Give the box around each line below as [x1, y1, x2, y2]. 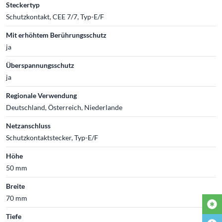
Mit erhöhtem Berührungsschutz [6, 30, 107, 39]
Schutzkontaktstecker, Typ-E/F [6, 133, 98, 142]
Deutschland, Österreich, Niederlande [6, 103, 122, 111]
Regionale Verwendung [6, 91, 77, 100]
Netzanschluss [6, 121, 51, 130]
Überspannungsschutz [6, 60, 74, 69]
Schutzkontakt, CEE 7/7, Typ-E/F [6, 12, 104, 21]
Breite [6, 181, 25, 190]
